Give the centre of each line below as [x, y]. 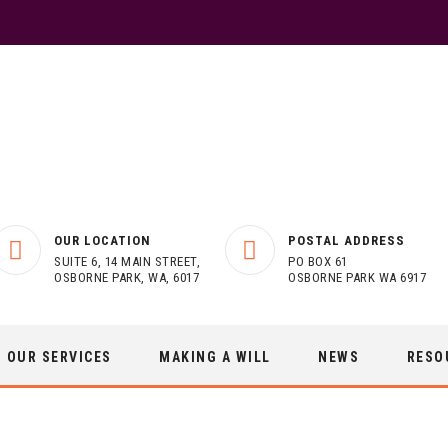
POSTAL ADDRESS [346, 240]
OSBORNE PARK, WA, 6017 [126, 277]
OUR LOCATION [102, 240]
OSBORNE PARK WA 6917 [357, 277]
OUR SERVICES [59, 357]
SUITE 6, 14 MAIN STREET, [127, 261]
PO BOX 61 [318, 261]
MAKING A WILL [215, 357]
